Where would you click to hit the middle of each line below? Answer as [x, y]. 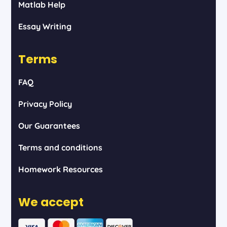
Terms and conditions [60, 147]
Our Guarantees [49, 125]
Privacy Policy [45, 104]
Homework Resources [60, 169]
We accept [51, 202]
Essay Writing [45, 26]
